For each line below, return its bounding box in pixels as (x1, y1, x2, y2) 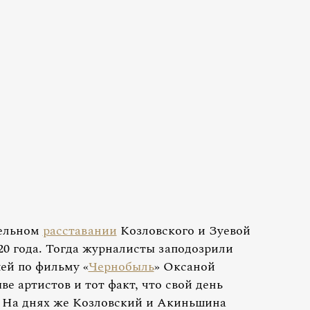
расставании (42, 221, 117, 240)
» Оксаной (154, 257, 215, 276)
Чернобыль (88, 257, 154, 276)
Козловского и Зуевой (116, 221, 250, 240)
